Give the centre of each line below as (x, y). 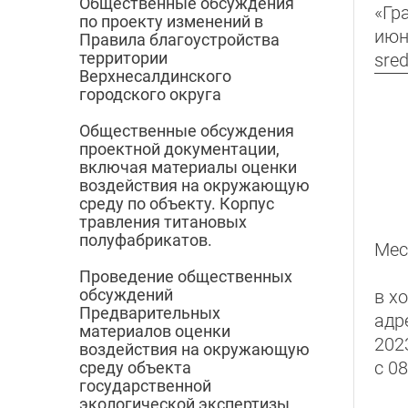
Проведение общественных (186, 277)
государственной (145, 386)
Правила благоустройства (179, 40)
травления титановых (163, 222)
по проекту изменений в (171, 22)
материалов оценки (155, 331)
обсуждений (126, 295)
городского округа (150, 95)
